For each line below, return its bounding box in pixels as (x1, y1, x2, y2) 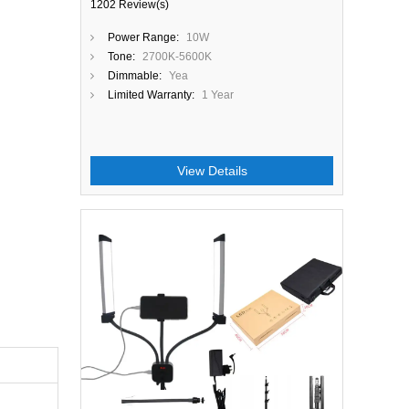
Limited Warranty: (108, 89, 194, 101)
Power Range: (108, 31, 179, 44)
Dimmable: (108, 69, 162, 82)
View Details (176, 163, 247, 178)
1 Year (202, 89, 234, 101)
